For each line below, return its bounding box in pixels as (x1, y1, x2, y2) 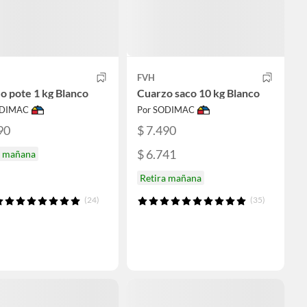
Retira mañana (140, 171, 201, 184)
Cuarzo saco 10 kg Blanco (137, 86, 260, 100)
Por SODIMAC (137, 104, 195, 116)
